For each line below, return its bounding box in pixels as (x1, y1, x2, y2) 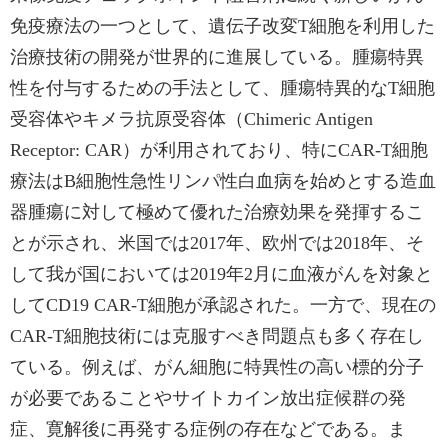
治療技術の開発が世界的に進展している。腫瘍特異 (10, 47, 424, 67)
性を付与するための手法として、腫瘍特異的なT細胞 (10, 78, 435, 98)
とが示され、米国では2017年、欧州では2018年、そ (10, 233, 424, 253)
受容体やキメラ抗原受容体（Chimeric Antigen (10, 109, 373, 129)
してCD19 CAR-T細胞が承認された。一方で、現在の (10, 295, 436, 315)
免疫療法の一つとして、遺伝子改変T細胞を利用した (10, 16, 435, 36)
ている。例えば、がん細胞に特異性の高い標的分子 (10, 357, 424, 377)
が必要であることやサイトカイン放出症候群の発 (10, 388, 406, 408)
